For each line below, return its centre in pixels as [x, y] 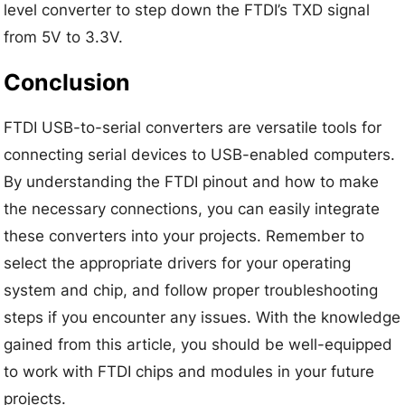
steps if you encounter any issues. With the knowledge [202, 318]
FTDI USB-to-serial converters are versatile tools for [193, 128]
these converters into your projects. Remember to [184, 236]
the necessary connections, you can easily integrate [192, 209]
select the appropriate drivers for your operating [178, 264]
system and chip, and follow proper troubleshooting [191, 291]
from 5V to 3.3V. [64, 38]
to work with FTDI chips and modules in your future [189, 372]
